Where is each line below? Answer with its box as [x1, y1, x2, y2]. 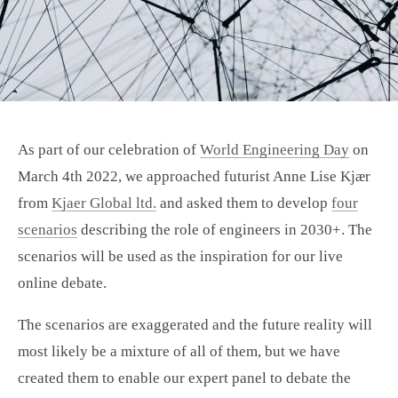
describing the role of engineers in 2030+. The [77, 221, 372, 238]
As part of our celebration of [18, 141, 200, 158]
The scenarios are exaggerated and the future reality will [18, 316, 372, 333]
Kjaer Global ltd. [52, 195, 156, 211]
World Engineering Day [200, 141, 349, 158]
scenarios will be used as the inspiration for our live [18, 248, 343, 265]
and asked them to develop [156, 195, 331, 211]
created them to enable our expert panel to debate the [18, 370, 351, 386]
